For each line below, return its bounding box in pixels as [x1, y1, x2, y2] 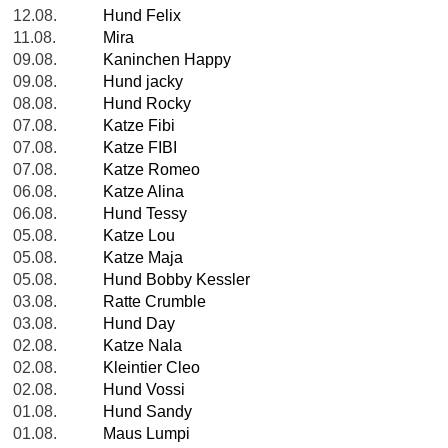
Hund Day [103, 315, 175, 333]
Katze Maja [103, 249, 183, 267]
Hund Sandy [103, 403, 192, 421]
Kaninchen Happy [103, 51, 231, 69]
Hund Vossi [103, 381, 185, 399]
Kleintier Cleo [103, 359, 200, 377]
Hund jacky [103, 73, 183, 91]
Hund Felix [103, 7, 181, 25]
